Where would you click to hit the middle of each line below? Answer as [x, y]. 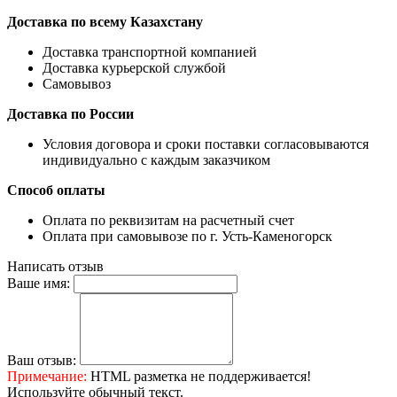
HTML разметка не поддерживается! [199, 377]
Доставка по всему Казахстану [105, 22]
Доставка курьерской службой [134, 68]
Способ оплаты [56, 191]
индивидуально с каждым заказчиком [156, 160]
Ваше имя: [39, 284]
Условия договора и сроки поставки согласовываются [206, 144]
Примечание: [47, 377]
